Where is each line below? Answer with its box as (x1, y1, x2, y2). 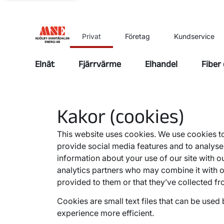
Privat (81, 31, 101, 40)
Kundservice (173, 31, 214, 40)
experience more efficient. (57, 208, 154, 218)
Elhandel (144, 59, 177, 69)
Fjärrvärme (78, 59, 121, 69)
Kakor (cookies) (57, 105, 184, 127)
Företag (124, 31, 150, 40)
